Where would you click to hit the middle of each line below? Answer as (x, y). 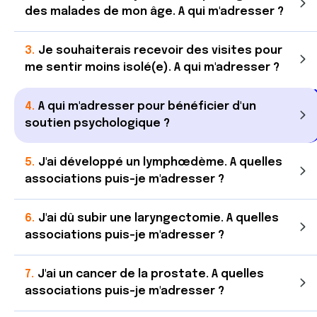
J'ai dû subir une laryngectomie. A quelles (158, 218)
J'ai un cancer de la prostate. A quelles (151, 274)
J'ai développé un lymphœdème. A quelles (160, 162)
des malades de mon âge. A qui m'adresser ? (154, 12)
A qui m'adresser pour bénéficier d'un (147, 106)
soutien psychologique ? (97, 123)
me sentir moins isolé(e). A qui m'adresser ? (152, 68)
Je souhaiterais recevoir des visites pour (160, 51)
